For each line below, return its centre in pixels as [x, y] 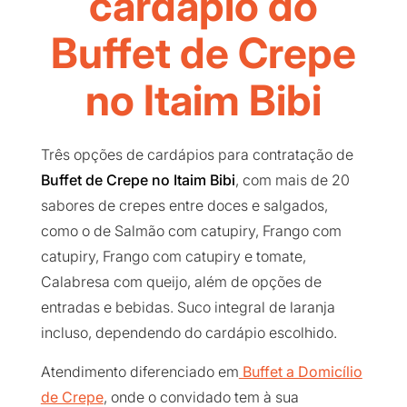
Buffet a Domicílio [300, 372]
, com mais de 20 [292, 180]
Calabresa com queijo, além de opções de [181, 282]
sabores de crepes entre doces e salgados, [184, 206]
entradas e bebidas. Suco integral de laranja [188, 308]
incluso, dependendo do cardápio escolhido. [189, 333]
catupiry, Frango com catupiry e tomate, [173, 257]
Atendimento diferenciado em [139, 372]
